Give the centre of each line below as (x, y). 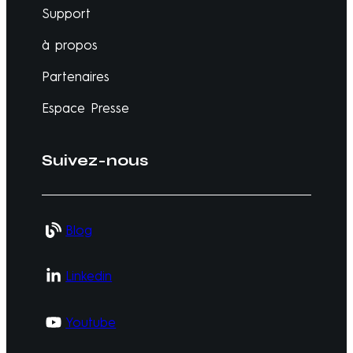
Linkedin (89, 277)
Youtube (91, 322)
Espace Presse (86, 109)
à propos (70, 46)
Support (67, 14)
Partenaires (76, 77)
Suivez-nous (95, 160)
